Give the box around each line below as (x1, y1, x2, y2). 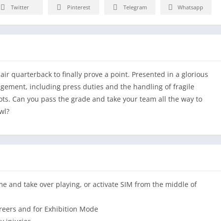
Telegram (123, 3, 147, 11)
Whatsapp (178, 3, 203, 11)
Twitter (11, 3, 29, 11)
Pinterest (67, 3, 90, 11)
